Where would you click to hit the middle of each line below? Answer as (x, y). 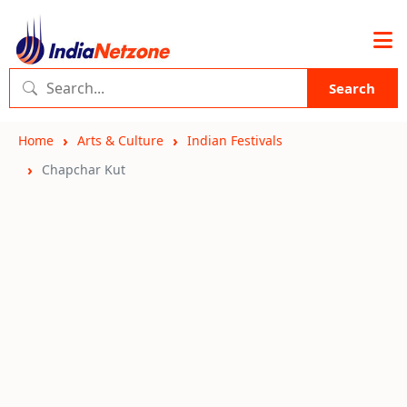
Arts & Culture (120, 140)
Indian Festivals (235, 140)
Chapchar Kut (84, 169)
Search (352, 88)
